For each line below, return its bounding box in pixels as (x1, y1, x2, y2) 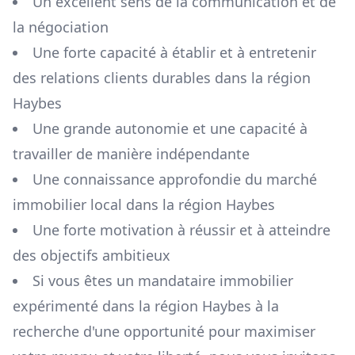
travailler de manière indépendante (13, 144, 250, 164)
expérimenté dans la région (13, 296, 198, 316)
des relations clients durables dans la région (13, 68, 311, 88)
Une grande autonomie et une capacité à (32, 119, 307, 139)
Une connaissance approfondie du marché (32, 170, 317, 189)
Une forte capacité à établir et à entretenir (32, 43, 316, 63)
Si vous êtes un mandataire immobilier (32, 271, 293, 291)
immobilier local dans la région (13, 195, 226, 215)
